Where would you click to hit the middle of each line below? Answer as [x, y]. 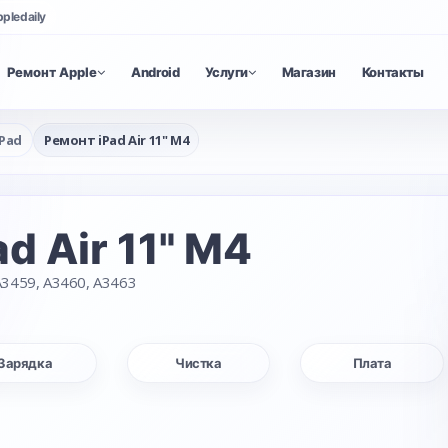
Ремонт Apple [52, 71]
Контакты [392, 71]
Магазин [308, 71]
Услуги [227, 71]
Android [155, 71]
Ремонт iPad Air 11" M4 [116, 140]
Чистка [198, 363]
